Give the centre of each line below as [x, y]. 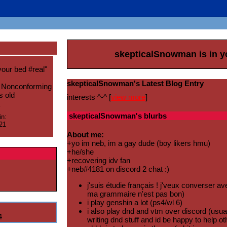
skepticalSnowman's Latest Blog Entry [135, 84]
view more [128, 97]
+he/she [80, 152]
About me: [85, 135]
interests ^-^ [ [89, 97]
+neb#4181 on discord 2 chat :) [118, 169]
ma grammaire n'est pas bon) [136, 194]
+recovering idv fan [98, 161]
